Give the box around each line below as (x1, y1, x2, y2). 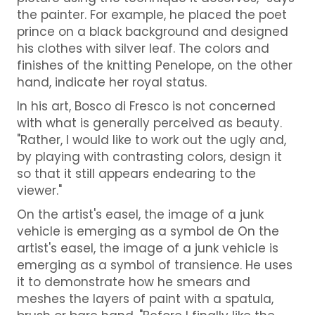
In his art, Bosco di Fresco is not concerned (16, 97, 276, 115)
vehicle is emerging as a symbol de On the (16, 222, 279, 240)
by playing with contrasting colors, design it (16, 148, 282, 165)
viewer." (16, 181, 62, 199)
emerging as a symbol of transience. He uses (16, 256, 292, 274)
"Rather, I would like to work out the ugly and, (16, 131, 286, 148)
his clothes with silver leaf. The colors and (16, 39, 269, 57)
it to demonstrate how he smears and (16, 273, 250, 290)
